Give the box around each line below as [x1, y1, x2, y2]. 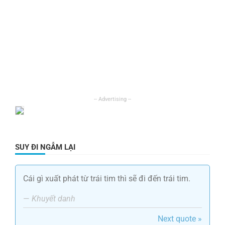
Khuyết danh [32, 194, 75, 204]
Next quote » [158, 214, 202, 224]
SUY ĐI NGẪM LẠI [15, 143, 75, 152]
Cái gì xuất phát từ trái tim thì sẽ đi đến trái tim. [23, 174, 190, 184]
